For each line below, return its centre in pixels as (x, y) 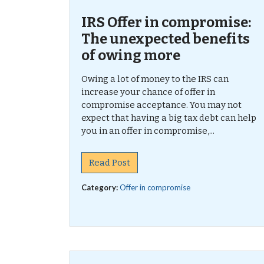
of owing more (131, 55)
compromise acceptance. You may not (161, 105)
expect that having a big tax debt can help (169, 118)
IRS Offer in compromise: (166, 22)
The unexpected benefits (166, 39)
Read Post (110, 163)
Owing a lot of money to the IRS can (155, 79)
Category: (100, 187)
